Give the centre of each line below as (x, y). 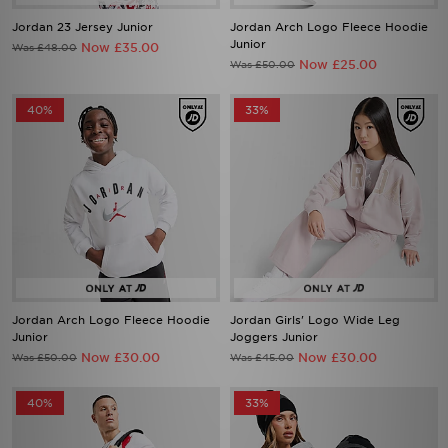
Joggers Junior (274, 337)
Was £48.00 (44, 47)
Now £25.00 (338, 64)
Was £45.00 (262, 357)
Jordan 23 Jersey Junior (82, 27)
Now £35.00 (120, 47)
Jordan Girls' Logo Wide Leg (315, 320)
